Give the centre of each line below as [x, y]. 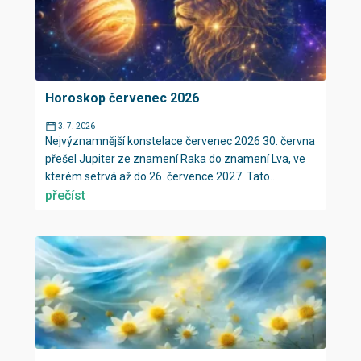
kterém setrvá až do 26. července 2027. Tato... [161, 176]
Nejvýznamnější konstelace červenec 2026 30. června [180, 141]
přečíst [65, 195]
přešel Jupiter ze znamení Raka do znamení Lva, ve [175, 159]
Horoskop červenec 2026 [122, 98]
